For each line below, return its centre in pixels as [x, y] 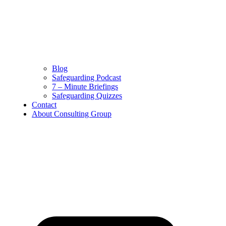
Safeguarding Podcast [87, 9]
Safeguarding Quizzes [87, 27]
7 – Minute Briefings [85, 18]
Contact [44, 36]
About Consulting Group [72, 45]
